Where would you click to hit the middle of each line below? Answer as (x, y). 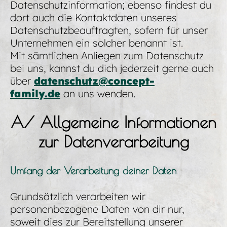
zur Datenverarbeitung (113, 142)
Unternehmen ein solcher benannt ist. (97, 43)
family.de (35, 94)
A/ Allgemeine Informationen (113, 122)
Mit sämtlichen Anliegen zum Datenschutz (107, 56)
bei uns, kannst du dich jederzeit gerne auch (112, 68)
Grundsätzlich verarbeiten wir (78, 196)
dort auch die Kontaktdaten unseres (93, 18)
